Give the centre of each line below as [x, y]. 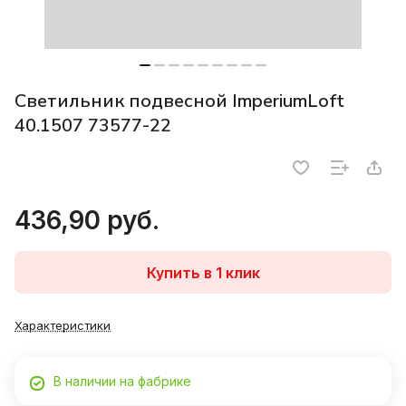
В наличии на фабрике [122, 382]
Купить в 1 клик [203, 272]
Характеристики [63, 326]
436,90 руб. [87, 221]
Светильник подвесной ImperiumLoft [179, 101]
